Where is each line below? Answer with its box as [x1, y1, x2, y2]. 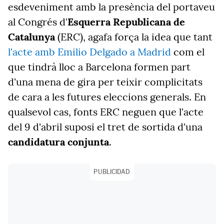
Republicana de [113, 15, 185, 28]
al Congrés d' [8, 15, 67, 28]
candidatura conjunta [8, 135, 109, 148]
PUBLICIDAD [93, 168, 130, 175]
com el [171, 45, 204, 58]
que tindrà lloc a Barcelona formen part [8, 60, 190, 73]
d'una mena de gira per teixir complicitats [8, 75, 202, 88]
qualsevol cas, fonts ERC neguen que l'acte [8, 105, 203, 118]
